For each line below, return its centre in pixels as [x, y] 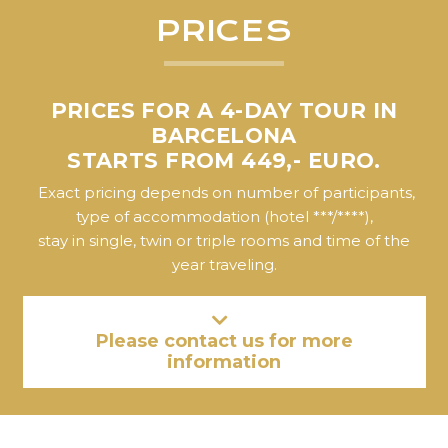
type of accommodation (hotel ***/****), [224, 216]
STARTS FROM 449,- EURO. [224, 161]
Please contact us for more [224, 341]
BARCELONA [224, 136]
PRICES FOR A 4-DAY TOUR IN [224, 111]
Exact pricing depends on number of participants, [224, 192]
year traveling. [224, 264]
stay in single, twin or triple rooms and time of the [224, 240]
